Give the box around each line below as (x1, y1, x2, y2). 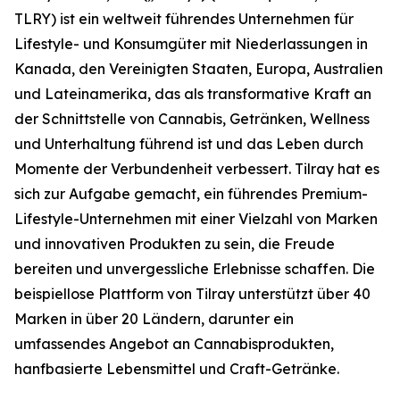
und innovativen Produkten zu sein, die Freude (14, 235, 335, 253)
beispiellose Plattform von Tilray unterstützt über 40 (14, 285, 371, 303)
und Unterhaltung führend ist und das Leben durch (14, 135, 363, 153)
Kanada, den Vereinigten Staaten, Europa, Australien (14, 60, 383, 78)
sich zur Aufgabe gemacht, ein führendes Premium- (14, 185, 368, 203)
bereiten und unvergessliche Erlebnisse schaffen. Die (14, 260, 375, 278)
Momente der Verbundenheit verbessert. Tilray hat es (14, 160, 379, 178)
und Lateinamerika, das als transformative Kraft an (14, 85, 371, 103)
